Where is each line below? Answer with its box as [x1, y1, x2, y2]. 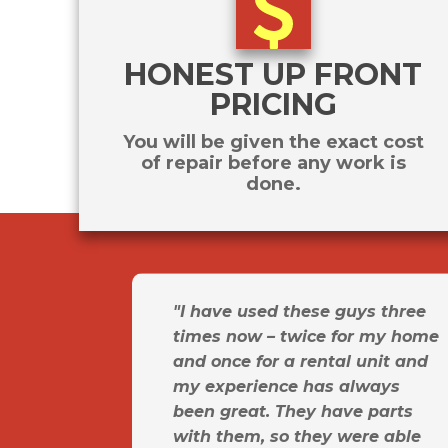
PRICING [209, 86, 337, 124]
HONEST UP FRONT [124, 56, 423, 94]
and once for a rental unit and [173, 352, 428, 372]
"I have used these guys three [173, 302, 426, 322]
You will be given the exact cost [122, 131, 424, 154]
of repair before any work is [140, 152, 406, 175]
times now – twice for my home [173, 327, 439, 347]
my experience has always [173, 377, 400, 397]
